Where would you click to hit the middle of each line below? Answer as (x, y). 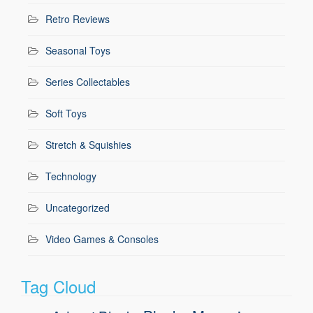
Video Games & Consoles (102, 239)
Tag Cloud (58, 286)
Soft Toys (66, 113)
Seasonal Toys (78, 50)
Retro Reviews (78, 19)
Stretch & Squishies (88, 144)
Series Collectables (88, 81)
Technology (71, 176)
